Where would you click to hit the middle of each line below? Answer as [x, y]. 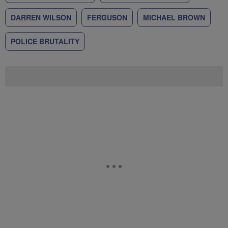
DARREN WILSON [41, 17]
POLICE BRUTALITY [45, 41]
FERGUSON [107, 17]
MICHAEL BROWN [174, 17]
